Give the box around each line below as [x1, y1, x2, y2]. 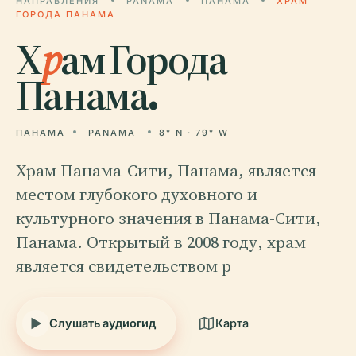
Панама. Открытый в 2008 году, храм [16, 230, 306, 253]
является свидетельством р [16, 254, 231, 277]
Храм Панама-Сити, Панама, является [16, 159, 316, 182]
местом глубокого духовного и [16, 183, 257, 206]
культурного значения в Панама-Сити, [16, 207, 321, 230]
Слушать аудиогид [49, 316, 156, 330]
